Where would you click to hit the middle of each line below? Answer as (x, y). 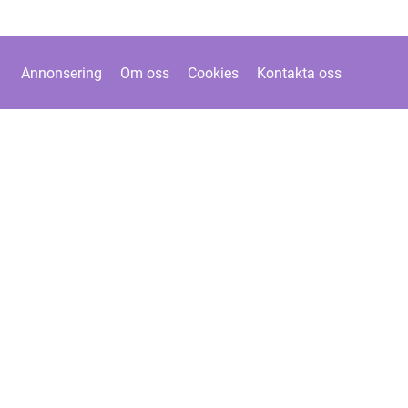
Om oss (145, 73)
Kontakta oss (299, 73)
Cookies (213, 73)
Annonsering (61, 73)
